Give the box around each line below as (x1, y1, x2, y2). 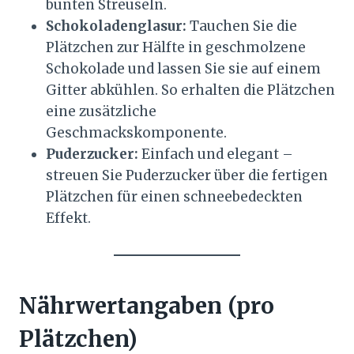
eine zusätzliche (46, 103, 156, 121)
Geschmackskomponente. (46, 124, 227, 142)
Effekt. (46, 209, 91, 228)
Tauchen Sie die (186, 17, 297, 36)
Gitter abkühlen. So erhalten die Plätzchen (46, 81, 335, 100)
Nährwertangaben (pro (19, 292, 274, 321)
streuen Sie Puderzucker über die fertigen (46, 167, 328, 185)
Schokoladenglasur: (46, 17, 186, 36)
